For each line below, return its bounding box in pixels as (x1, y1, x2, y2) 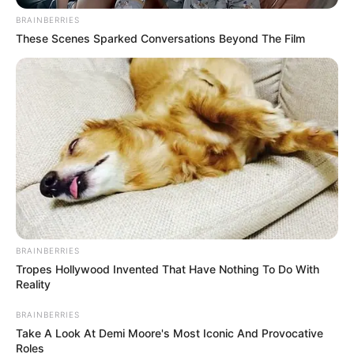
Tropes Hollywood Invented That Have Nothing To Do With (16, 262, 319, 277)
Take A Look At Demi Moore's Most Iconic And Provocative (16, 326, 323, 341)
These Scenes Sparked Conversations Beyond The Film (16, 32, 305, 46)
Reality (16, 277, 51, 292)
